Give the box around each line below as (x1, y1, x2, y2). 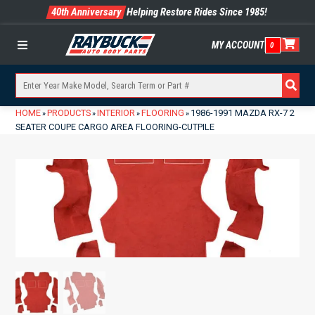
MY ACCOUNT (211, 39, 264, 51)
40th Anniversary (51, 6, 121, 18)
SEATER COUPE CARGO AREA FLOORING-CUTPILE (15, 122, 215, 132)
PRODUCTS (47, 108, 91, 118)
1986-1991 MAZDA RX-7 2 (191, 108, 295, 118)
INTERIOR (97, 108, 136, 118)
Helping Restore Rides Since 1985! (124, 6, 267, 18)
